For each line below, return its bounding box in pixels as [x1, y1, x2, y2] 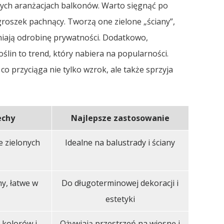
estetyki [105, 193, 135, 204]
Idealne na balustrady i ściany [65, 137, 175, 148]
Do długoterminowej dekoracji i [61, 177, 179, 188]
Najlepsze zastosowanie [70, 112, 169, 123]
